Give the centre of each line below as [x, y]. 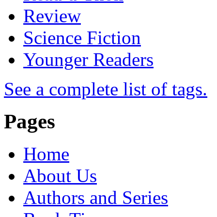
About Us [60, 175]
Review [52, 15]
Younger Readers [88, 59]
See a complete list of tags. [106, 89]
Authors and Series [96, 197]
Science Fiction [82, 37]
